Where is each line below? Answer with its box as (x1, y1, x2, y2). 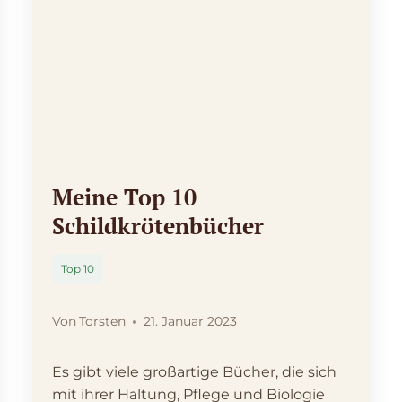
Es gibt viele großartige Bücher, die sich (51, 363, 336, 381)
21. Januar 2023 (143, 313, 237, 330)
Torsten (78, 313, 126, 330)
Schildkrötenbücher (51, 211, 264, 241)
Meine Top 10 (51, 182, 197, 213)
